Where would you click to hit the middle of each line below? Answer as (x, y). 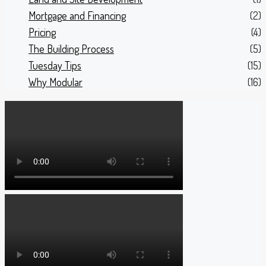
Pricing (42, 32)
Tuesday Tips (55, 65)
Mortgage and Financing (77, 15)
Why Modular (56, 82)
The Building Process (71, 48)
